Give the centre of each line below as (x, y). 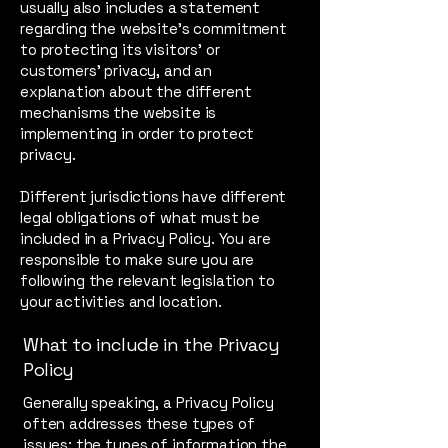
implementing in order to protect (137, 133)
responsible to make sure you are (137, 259)
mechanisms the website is (118, 112)
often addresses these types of (139, 423)
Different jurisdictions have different (153, 196)
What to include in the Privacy (151, 344)
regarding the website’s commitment (153, 28)
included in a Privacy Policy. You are (145, 238)
